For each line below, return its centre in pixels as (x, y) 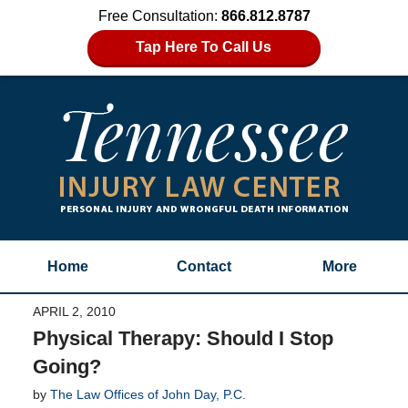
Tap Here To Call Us (204, 47)
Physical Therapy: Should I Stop (183, 338)
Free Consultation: (159, 16)
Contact (204, 266)
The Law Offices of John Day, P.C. (148, 394)
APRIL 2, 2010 (74, 311)
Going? (66, 366)
